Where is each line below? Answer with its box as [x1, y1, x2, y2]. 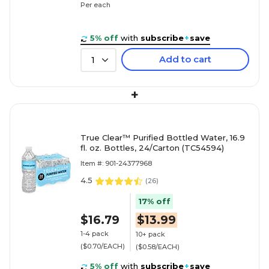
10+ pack [136, 229, 165, 238]
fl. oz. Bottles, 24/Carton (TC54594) [80, 143, 224, 153]
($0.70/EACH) [80, 241, 125, 250]
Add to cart [159, 53, 211, 65]
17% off [138, 196, 171, 207]
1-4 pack [80, 229, 109, 238]
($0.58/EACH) [136, 242, 180, 251]
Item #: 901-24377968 [80, 159, 152, 168]
